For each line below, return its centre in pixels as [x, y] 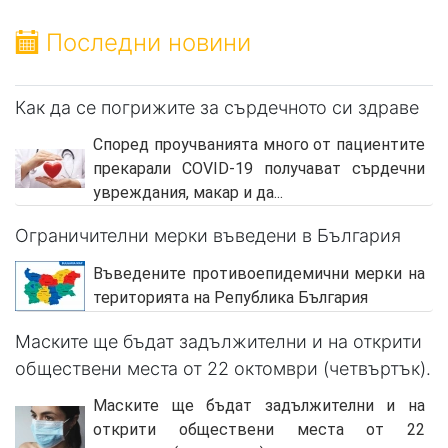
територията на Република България [230, 297]
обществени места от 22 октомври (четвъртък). [223, 368]
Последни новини [145, 42]
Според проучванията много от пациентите [259, 144]
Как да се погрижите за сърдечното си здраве [217, 107]
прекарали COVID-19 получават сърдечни [259, 168]
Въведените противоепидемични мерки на [259, 273]
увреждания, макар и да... [188, 192]
